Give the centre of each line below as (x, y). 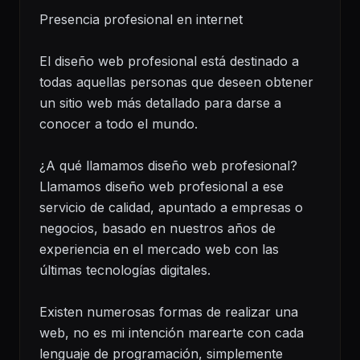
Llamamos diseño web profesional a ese (162, 186)
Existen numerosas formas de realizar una (169, 311)
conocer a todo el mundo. (119, 123)
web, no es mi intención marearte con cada (172, 332)
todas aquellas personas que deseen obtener (176, 82)
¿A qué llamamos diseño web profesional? (168, 165)
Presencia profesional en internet (141, 19)
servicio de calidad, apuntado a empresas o (171, 207)
